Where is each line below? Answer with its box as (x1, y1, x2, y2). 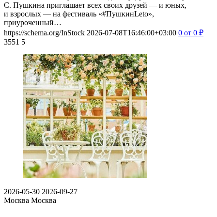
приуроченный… (4, 18, 62, 27)
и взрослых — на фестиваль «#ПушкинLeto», (4, 9, 154, 18)
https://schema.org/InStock (4, 28, 85, 37)
